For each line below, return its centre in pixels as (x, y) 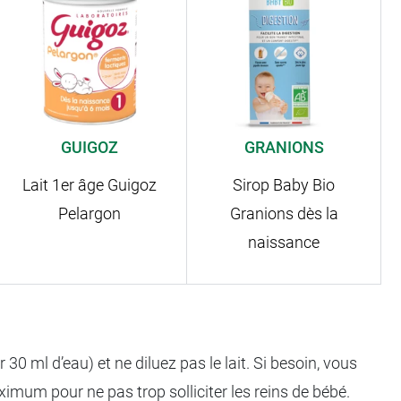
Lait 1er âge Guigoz (90, 185)
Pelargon (90, 214)
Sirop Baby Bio (284, 185)
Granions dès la (284, 214)
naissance (284, 243)
